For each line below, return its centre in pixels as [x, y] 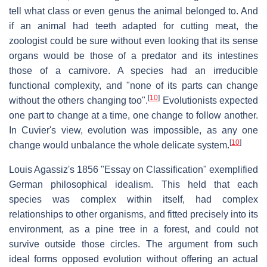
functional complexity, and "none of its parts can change [133, 85]
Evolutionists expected [209, 100]
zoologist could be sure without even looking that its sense [133, 41]
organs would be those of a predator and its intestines [133, 55]
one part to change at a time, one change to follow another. [133, 115]
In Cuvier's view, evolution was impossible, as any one [133, 130]
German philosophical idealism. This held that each [133, 184]
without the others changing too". [78, 100]
